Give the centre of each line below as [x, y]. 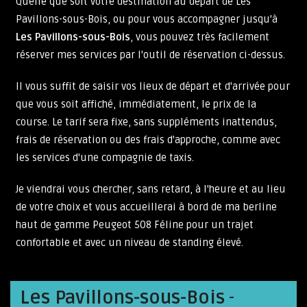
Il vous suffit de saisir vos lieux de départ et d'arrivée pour [153, 86]
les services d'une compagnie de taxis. [105, 158]
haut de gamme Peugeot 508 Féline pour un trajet [135, 225]
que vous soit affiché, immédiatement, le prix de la [136, 104]
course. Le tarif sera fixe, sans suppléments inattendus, [146, 122]
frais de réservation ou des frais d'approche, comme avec [148, 140]
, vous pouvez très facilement [200, 37]
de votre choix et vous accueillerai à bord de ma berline [146, 207]
